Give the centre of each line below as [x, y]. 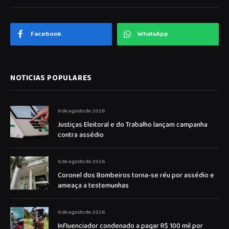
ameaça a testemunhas [93, 185]
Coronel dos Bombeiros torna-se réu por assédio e [136, 175]
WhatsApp [153, 34]
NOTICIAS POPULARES [51, 78]
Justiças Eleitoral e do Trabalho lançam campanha [133, 124]
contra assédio [81, 135]
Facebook [46, 34]
